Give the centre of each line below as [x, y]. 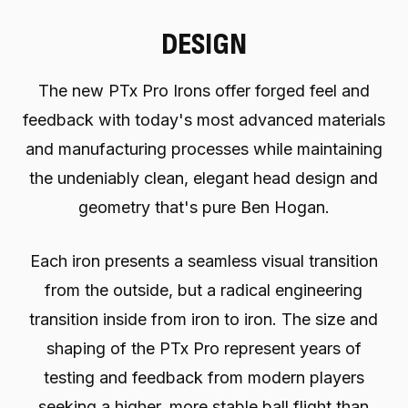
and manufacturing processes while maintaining [204, 149]
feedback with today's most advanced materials [204, 120]
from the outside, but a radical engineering [204, 291]
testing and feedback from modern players [204, 378]
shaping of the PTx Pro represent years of [204, 349]
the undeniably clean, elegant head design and [204, 178]
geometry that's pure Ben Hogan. [204, 208]
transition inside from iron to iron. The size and [204, 320]
